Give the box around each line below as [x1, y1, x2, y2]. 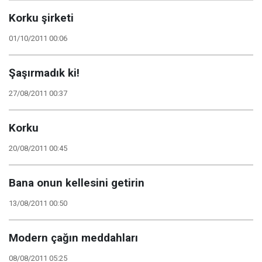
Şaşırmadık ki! [9, 67, 80, 80]
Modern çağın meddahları [9, 232, 138, 244]
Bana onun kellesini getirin [9, 177, 144, 189]
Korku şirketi [9, 12, 74, 25]
